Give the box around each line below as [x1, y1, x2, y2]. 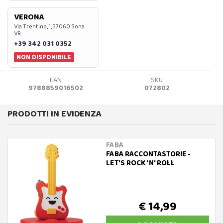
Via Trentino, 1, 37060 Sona [14, 21, 85, 31]
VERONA [14, 10, 44, 23]
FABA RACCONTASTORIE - [106, 148, 191, 160]
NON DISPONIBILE [16, 51, 72, 63]
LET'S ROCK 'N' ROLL [106, 157, 175, 169]
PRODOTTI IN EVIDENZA [7, 107, 102, 121]
